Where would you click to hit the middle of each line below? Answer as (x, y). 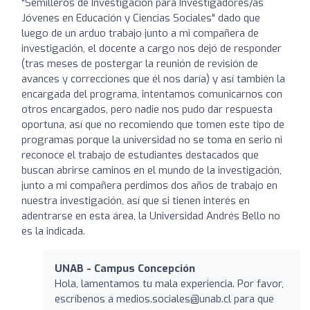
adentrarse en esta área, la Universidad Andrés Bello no (151, 216)
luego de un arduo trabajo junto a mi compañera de (140, 33)
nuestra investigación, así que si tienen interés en (136, 200)
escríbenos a (85, 299)
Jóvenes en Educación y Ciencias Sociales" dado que (141, 18)
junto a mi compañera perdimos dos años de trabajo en (149, 185)
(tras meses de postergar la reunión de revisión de (140, 63)
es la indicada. (53, 231)
